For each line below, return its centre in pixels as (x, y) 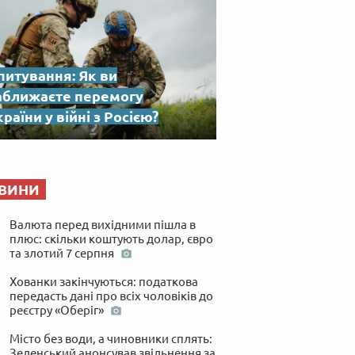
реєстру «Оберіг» (57, 310)
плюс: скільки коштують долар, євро (111, 239)
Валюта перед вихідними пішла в (102, 224)
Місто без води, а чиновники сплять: (111, 338)
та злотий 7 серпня (63, 253)
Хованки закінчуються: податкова (103, 281)
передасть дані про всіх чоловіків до (111, 296)
